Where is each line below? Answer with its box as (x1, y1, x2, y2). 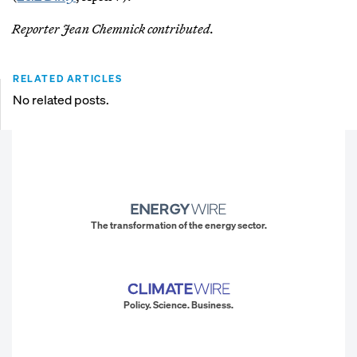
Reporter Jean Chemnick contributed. (12, 20, 214, 37)
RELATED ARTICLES (13, 72, 123, 84)
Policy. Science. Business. (124, 299, 233, 312)
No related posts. (13, 90, 109, 108)
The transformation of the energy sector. (90, 219, 267, 232)
